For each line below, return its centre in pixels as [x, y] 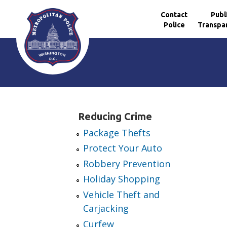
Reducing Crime [115, 116]
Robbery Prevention [127, 163]
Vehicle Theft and [122, 194]
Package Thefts [117, 133]
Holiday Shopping [122, 179]
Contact [174, 14]
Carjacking [106, 208]
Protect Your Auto [123, 148]
